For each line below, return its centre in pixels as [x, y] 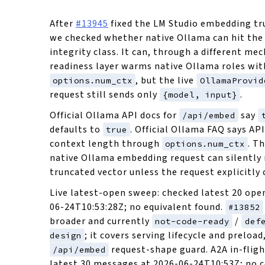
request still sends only [105, 94]
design [66, 235]
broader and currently [101, 221]
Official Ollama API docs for [114, 115]
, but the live [166, 80]
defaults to [76, 129]
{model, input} [200, 94]
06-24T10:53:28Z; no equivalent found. [138, 207]
